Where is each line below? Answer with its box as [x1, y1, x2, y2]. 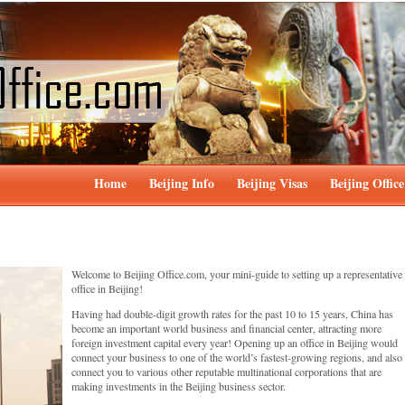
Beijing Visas [237, 174, 307, 193]
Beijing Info [149, 174, 214, 193]
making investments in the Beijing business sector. [71, 379, 286, 394]
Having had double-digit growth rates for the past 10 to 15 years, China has [71, 306, 393, 322]
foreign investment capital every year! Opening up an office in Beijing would [71, 335, 398, 351]
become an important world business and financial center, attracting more [71, 321, 381, 336]
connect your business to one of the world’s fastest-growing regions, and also [71, 350, 402, 365]
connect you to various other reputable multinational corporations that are [71, 364, 381, 380]
